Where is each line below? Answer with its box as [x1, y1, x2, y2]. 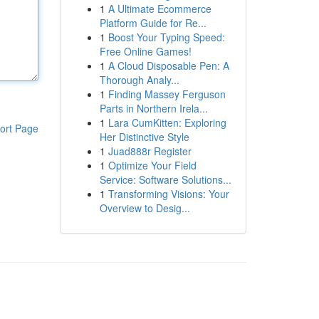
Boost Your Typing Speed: [108, 30, 225, 44]
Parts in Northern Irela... [99, 101, 208, 115]
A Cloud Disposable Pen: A [108, 58, 229, 73]
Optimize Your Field [108, 158, 197, 172]
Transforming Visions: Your [108, 187, 229, 201]
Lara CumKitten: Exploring [108, 115, 226, 130]
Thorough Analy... [99, 73, 179, 87]
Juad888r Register [108, 144, 192, 158]
